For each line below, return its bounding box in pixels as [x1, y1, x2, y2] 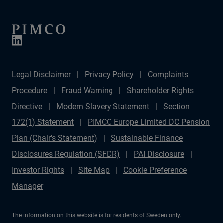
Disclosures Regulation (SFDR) [12, 149, 120, 159]
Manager [12, 181, 43, 191]
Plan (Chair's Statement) [12, 133, 97, 143]
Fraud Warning [61, 85, 113, 95]
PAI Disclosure [134, 149, 184, 159]
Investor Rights [12, 165, 64, 175]
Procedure [12, 85, 47, 95]
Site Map [78, 165, 110, 175]
